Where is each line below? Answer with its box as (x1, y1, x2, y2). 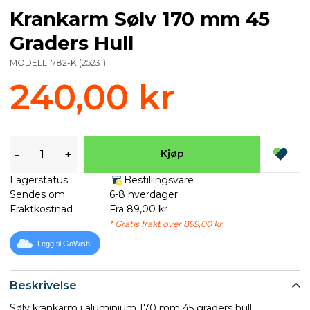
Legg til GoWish (37, 239, 90, 248)
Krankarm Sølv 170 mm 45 (10, 6, 270, 30)
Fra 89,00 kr (109, 202, 167, 215)
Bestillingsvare (123, 173, 194, 186)
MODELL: (10, 57, 51, 68)
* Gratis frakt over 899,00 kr (109, 218, 222, 229)
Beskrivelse (10, 279, 77, 292)
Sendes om (10, 188, 65, 201)
